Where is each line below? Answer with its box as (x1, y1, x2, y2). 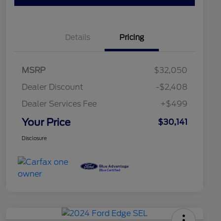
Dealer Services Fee (22, 99, 97, 109)
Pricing (119, 33, 144, 42)
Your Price (22, 116, 71, 129)
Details (65, 33, 90, 42)
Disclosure (22, 135, 47, 142)
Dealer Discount (22, 82, 83, 92)
